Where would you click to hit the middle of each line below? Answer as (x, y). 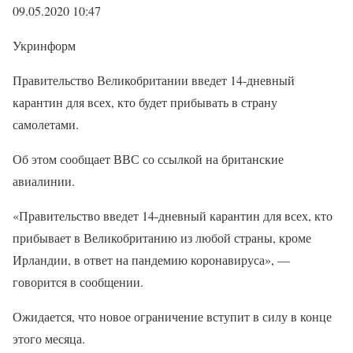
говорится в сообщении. (78, 282)
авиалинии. (44, 181)
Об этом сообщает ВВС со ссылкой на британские (148, 159)
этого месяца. (49, 338)
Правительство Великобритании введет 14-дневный (154, 80)
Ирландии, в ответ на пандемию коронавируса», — (151, 260)
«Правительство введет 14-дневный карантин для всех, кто (173, 216)
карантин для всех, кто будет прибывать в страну (145, 102)
